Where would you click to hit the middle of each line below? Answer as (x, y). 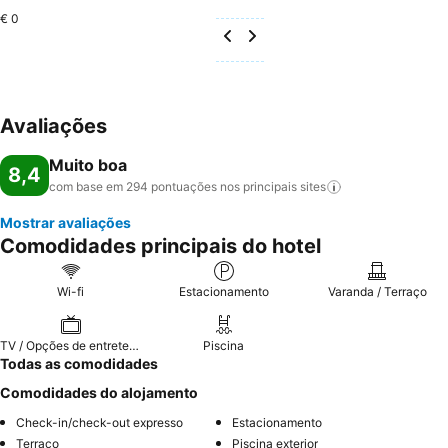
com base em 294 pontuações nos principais (173, 186)
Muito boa (88, 165)
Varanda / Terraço (377, 291)
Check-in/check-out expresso (99, 422)
